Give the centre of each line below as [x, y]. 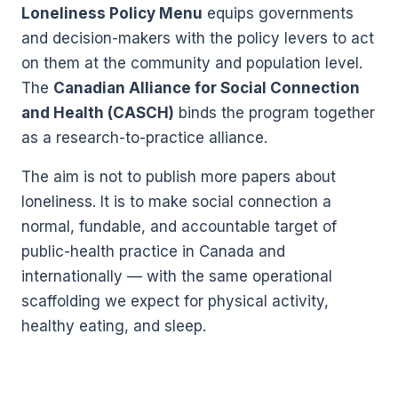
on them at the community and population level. [192, 64]
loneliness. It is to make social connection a [176, 202]
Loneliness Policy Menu [112, 14]
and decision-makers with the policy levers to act [198, 39]
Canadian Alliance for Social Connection [207, 88]
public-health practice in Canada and [153, 252]
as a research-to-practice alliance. [144, 138]
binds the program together [275, 113]
